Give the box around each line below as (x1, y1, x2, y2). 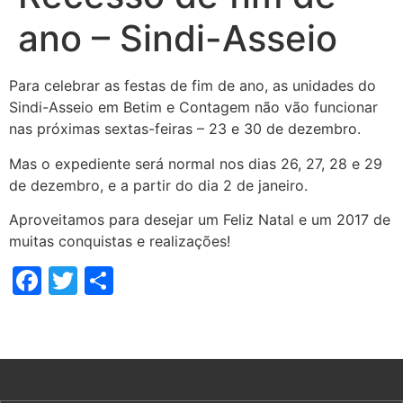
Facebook (41, 263, 175, 299)
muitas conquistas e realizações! (9, 232, 230, 251)
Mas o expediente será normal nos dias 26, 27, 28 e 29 (9, 154, 382, 173)
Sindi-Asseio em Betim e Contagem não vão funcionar (9, 98, 378, 117)
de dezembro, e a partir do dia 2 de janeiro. (9, 175, 308, 194)
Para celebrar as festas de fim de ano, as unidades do (9, 76, 376, 95)
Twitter (77, 263, 175, 299)
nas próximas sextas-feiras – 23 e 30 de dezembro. (9, 120, 361, 139)
